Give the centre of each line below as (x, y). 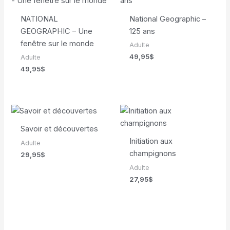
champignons (152, 154)
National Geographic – (167, 19)
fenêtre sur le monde (57, 43)
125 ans (142, 31)
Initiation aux (151, 141)
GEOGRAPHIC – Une (56, 31)
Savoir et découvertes (59, 129)
